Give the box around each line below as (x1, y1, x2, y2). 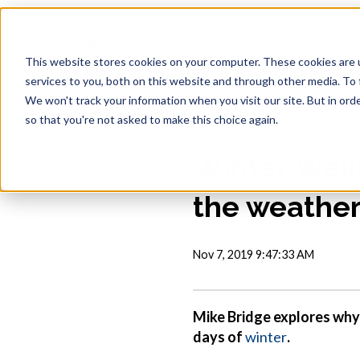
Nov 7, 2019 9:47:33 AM (193, 247, 314, 262)
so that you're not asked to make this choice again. (24, 112, 278, 126)
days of (193, 327, 245, 346)
